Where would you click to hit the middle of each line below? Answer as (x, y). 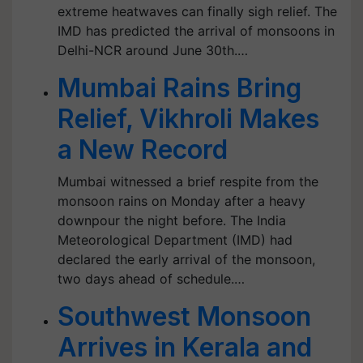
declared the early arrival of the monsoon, (186, 259)
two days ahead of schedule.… (151, 279)
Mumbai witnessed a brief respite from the (188, 181)
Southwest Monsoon (184, 316)
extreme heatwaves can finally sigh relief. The (197, 11)
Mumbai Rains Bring (179, 88)
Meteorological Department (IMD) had (175, 240)
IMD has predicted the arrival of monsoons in (196, 31)
